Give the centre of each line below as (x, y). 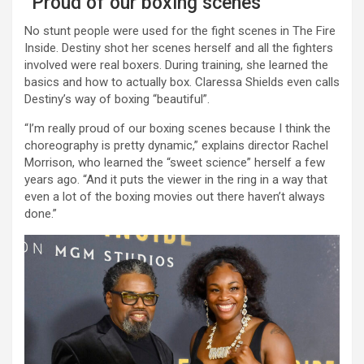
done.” (41, 214)
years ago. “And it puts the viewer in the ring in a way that (176, 180)
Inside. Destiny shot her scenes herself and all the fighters (179, 48)
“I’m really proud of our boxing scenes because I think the (178, 129)
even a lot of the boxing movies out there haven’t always (175, 197)
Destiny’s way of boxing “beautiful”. (117, 100)
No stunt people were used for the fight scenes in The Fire (180, 31)
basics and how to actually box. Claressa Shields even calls (182, 82)
